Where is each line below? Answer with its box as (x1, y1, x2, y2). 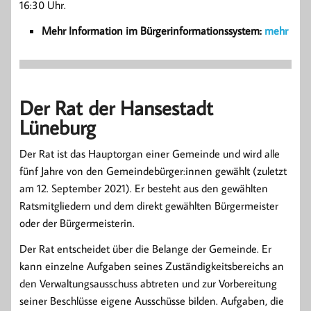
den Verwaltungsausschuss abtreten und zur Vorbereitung (19, 276, 277, 290)
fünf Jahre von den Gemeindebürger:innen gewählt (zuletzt (19, 163, 287, 178)
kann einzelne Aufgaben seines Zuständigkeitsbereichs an (19, 258, 284, 273)
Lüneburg (19, 113, 96, 140)
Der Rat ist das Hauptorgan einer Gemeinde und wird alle (19, 146, 280, 160)
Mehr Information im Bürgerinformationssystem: (42, 24, 264, 38)
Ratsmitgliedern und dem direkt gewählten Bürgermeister (19, 198, 278, 212)
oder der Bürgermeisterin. (19, 215, 135, 230)
